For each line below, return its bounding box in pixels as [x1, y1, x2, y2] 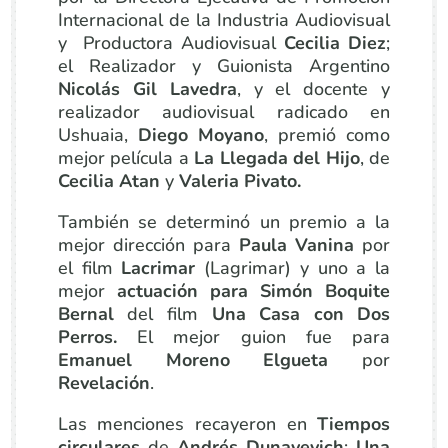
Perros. [57, 325, 138, 349]
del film [127, 302, 198, 326]
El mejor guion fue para [137, 325, 391, 349]
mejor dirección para [57, 233, 240, 257]
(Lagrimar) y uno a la [195, 256, 391, 280]
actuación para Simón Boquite [116, 279, 391, 303]
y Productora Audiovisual [57, 31, 285, 55]
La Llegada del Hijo [194, 146, 360, 170]
